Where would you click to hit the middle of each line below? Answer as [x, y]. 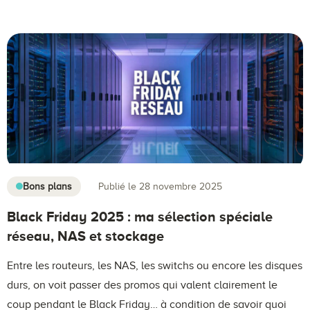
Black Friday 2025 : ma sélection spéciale [140, 216]
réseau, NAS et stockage [85, 236]
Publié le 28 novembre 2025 [160, 187]
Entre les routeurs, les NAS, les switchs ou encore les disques [155, 265]
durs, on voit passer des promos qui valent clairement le [142, 285]
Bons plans [47, 186]
